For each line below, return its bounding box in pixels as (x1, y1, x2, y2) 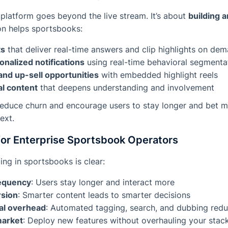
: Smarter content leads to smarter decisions (18, 190, 190, 201)
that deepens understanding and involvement (38, 82, 214, 93)
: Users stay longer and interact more (31, 177, 175, 188)
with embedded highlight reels (99, 70, 218, 80)
